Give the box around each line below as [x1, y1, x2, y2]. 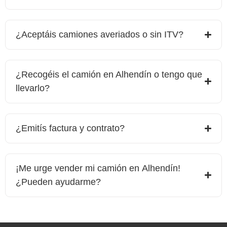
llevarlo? [16, 83, 50, 93]
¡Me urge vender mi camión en [16, 163, 142, 173]
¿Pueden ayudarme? [16, 176, 101, 187]
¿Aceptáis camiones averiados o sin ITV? [16, 29, 183, 40]
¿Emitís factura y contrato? [16, 123, 125, 133]
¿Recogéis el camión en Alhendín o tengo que [16, 69, 202, 80]
